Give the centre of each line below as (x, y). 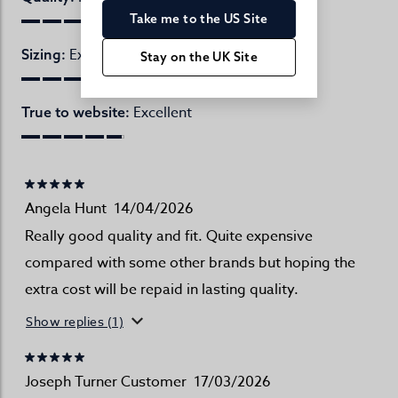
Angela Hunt (66, 209)
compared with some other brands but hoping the (190, 263)
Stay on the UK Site (199, 56)
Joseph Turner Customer (106, 382)
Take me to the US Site (199, 18)
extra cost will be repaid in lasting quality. (162, 290)
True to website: (76, 112)
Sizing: (44, 55)
